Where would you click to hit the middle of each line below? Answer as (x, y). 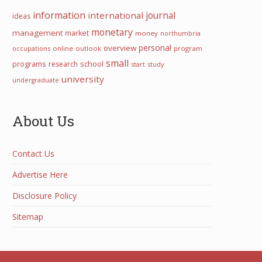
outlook (88, 48)
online (63, 48)
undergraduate (36, 80)
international (116, 15)
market (77, 33)
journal (161, 15)
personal (155, 48)
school (92, 64)
